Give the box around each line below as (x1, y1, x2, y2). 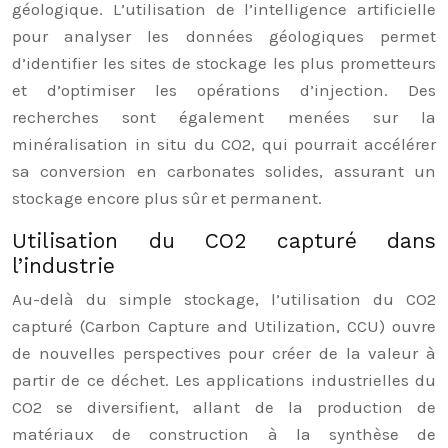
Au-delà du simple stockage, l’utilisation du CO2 (12, 289, 436, 309)
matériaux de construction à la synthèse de (12, 424, 436, 444)
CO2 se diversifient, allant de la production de (12, 397, 436, 417)
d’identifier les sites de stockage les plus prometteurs (12, 53, 436, 73)
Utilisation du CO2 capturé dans (12, 228, 436, 253)
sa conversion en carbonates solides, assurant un (12, 161, 436, 181)
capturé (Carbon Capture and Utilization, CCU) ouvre (12, 316, 436, 336)
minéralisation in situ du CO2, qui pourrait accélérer (12, 134, 436, 154)
